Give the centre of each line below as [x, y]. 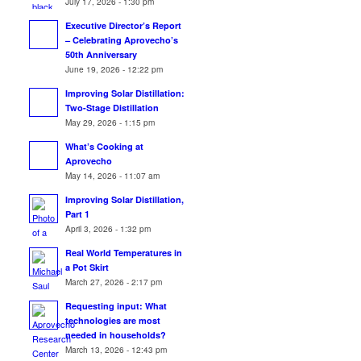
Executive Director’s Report [124, 25]
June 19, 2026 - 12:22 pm [114, 69]
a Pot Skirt [87, 267]
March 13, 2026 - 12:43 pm [116, 349]
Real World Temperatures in [124, 253]
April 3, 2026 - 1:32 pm [108, 228]
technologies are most [113, 320]
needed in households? [116, 335]
